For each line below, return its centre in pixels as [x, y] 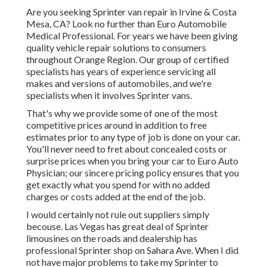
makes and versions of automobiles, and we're [119, 83]
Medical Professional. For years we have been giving [132, 36]
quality [41, 48]
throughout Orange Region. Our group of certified [128, 60]
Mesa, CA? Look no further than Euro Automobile [126, 24]
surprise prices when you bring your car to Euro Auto [132, 161]
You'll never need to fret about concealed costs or [127, 149]
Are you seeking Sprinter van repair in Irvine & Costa [131, 12]
